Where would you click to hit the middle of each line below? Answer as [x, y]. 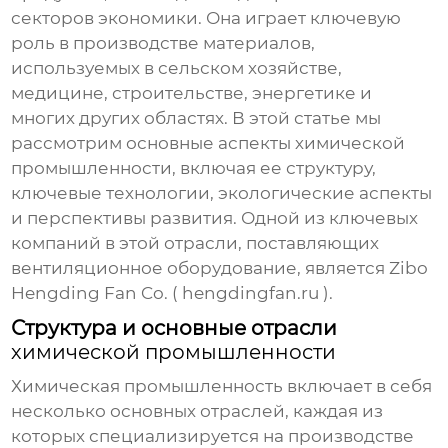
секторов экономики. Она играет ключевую [206, 18]
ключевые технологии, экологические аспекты [222, 193]
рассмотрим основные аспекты [153, 143]
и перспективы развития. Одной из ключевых [215, 218]
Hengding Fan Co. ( [97, 293]
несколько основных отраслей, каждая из [197, 411]
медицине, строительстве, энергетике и [192, 93]
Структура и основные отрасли [174, 328]
